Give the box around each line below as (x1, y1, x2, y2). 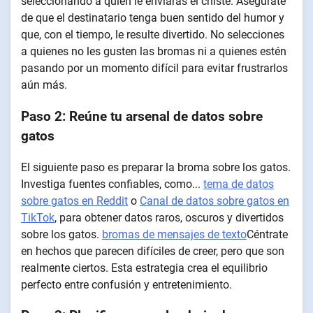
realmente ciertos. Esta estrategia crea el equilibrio (21, 261, 268, 275)
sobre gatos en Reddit (21, 194, 128, 208)
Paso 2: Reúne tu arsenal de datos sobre (21, 108, 263, 124)
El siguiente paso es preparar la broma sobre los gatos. (21, 160, 291, 174)
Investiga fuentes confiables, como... (21, 177, 203, 191)
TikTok (21, 210, 54, 224)
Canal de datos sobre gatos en (140, 194, 289, 208)
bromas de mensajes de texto (102, 227, 247, 241)
